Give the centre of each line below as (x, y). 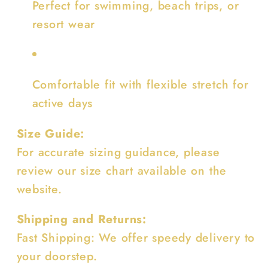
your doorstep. (57, 256)
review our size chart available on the (122, 170)
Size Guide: (51, 133)
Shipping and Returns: (81, 219)
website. (39, 189)
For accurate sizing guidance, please (118, 152)
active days (63, 103)
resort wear (64, 24)
